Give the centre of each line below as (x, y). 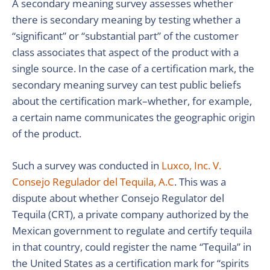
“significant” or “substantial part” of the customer (125, 36)
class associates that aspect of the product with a (125, 52)
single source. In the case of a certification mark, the (133, 68)
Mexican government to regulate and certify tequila (132, 231)
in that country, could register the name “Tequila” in (132, 247)
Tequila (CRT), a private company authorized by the (130, 214)
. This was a (200, 182)
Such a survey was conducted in (87, 165)
